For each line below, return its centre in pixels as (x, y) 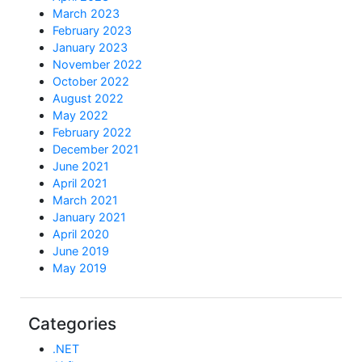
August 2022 (88, 99)
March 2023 (86, 14)
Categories (72, 324)
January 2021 (89, 217)
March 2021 (85, 200)
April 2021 (80, 183)
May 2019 (80, 268)
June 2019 (81, 251)
